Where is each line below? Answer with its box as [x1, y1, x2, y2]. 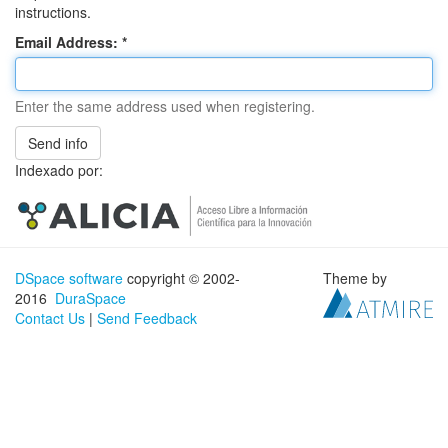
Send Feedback [97, 308, 197, 329]
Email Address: [15, 32, 122, 52]
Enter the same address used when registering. [15, 96, 315, 116]
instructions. [15, 2, 91, 22]
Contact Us [15, 308, 85, 329]
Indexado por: [15, 160, 103, 180]
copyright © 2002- [123, 268, 240, 289]
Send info [28, 133, 88, 153]
